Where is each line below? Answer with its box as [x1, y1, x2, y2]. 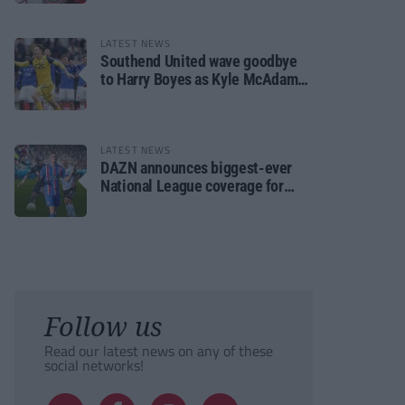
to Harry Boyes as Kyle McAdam [100, 70, 298, 89]
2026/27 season [100, 194, 200, 213]
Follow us [44, 308, 162, 344]
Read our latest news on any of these [44, 340, 273, 362]
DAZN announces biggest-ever [100, 158, 293, 177]
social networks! [44, 354, 144, 376]
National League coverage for [100, 176, 284, 195]
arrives [100, 88, 144, 107]
